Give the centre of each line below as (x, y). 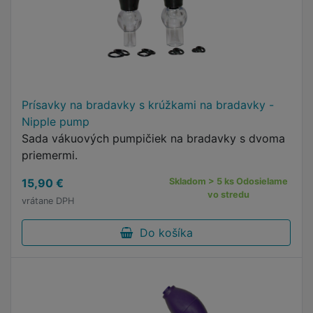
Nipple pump (56, 122)
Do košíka (162, 233)
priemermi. (50, 155)
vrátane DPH (48, 201)
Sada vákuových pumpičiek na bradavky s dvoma (153, 138)
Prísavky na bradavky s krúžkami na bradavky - (148, 105)
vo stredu (229, 195)
